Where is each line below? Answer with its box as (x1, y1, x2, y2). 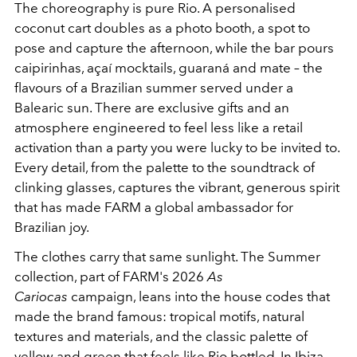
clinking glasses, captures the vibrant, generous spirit (14, 178, 339, 195)
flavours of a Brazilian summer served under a (14, 79, 293, 96)
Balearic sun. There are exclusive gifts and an (14, 99, 289, 116)
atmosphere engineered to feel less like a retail (14, 119, 303, 135)
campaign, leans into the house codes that (68, 288, 330, 304)
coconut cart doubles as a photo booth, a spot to (14, 19, 310, 36)
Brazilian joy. (14, 218, 89, 235)
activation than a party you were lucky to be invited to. (14, 139, 339, 155)
